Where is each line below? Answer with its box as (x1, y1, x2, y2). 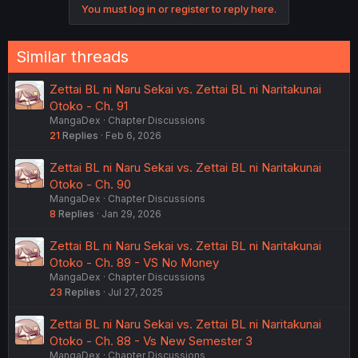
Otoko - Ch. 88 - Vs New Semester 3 (50, 332, 253, 348)
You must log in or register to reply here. (82, 2, 276, 15)
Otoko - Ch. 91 (50, 97, 128, 113)
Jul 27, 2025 (108, 285, 163, 298)
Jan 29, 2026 (101, 207, 161, 220)
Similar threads (16, 46, 129, 66)
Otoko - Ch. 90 (50, 176, 131, 192)
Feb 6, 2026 (105, 129, 161, 141)
